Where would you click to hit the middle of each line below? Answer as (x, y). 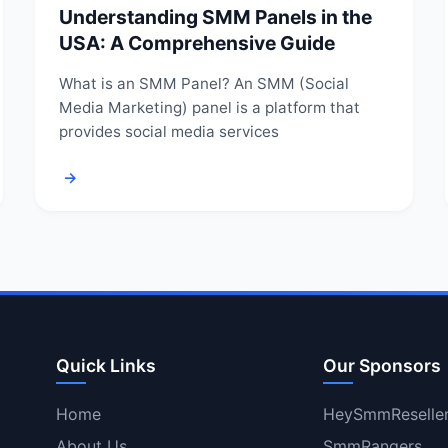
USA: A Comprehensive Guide (196, 42)
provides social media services (168, 131)
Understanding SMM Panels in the (215, 16)
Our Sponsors (381, 365)
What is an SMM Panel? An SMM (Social (203, 83)
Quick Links (106, 365)
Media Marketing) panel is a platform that (209, 107)
